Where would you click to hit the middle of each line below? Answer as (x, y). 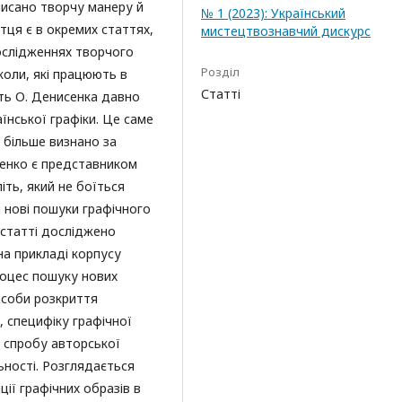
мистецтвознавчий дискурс (286, 31)
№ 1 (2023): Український (273, 13)
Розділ (220, 72)
